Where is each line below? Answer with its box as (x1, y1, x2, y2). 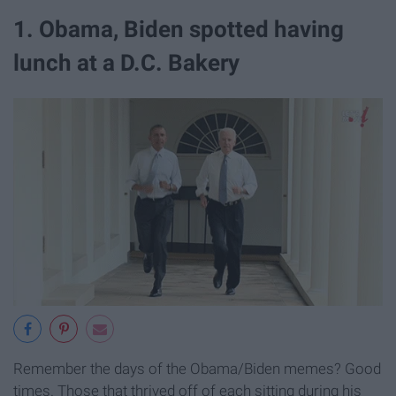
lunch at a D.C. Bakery (13, 49, 240, 76)
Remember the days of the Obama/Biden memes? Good (13, 359, 381, 377)
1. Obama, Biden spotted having (13, 15, 344, 42)
